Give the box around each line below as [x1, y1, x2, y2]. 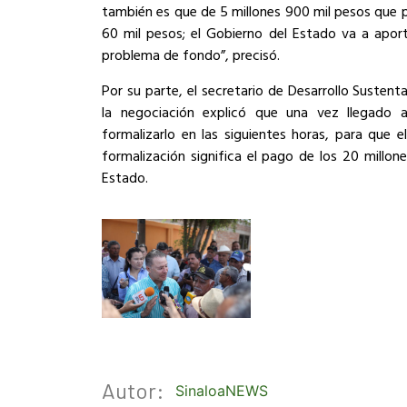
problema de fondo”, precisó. [102, 44, 280, 66]
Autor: [102, 377, 164, 404]
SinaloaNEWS [175, 382, 268, 401]
